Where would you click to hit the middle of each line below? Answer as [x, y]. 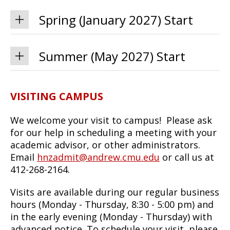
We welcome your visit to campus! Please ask [111, 120]
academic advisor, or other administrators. [105, 145]
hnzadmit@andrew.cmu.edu [98, 157]
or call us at [187, 157]
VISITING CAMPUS [57, 96]
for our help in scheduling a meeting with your [113, 132]
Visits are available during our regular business [115, 192]
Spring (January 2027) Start [116, 20]
